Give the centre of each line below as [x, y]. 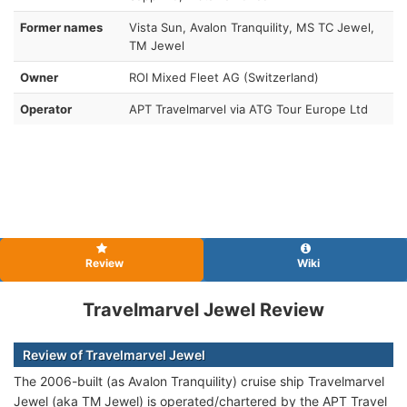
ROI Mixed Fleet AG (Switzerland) [224, 77]
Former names [61, 27]
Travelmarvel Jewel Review [203, 309]
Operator [46, 109]
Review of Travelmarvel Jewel [114, 354]
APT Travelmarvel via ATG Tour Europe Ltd [248, 109]
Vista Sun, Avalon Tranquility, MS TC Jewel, [252, 27]
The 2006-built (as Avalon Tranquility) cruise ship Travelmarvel [199, 381]
